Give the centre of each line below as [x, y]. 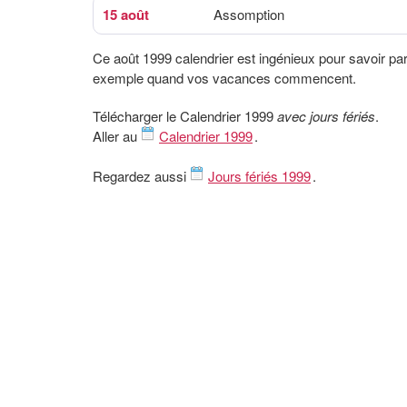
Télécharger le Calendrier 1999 [185, 116]
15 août [126, 15]
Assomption [249, 14]
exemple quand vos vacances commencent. [224, 78]
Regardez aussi [141, 176]
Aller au [117, 136]
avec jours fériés [326, 116]
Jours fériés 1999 [259, 176]
